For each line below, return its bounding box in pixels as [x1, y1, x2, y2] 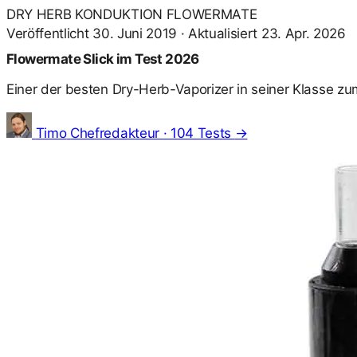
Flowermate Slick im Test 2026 [6, 51, 199, 68]
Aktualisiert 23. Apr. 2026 [188, 25, 346, 41]
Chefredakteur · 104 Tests [70, 125, 232, 142]
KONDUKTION [75, 6, 163, 22]
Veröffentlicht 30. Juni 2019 [6, 25, 177, 41]
